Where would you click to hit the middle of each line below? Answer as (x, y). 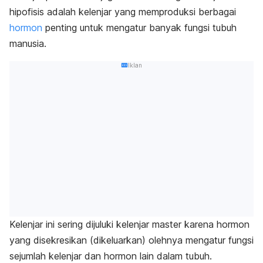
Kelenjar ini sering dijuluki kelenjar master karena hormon (129, 225)
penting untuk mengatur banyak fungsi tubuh (139, 27)
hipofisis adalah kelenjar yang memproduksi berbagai (123, 11)
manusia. (28, 43)
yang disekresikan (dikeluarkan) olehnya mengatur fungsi (131, 240)
